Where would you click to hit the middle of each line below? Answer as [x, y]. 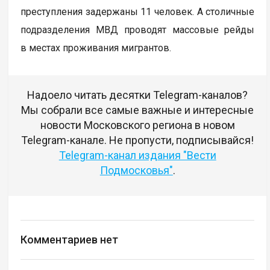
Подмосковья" [136, 170]
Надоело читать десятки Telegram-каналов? [138, 95]
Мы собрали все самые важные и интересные [138, 110]
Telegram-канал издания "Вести [137, 155]
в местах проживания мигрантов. [96, 48]
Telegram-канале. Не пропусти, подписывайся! [138, 140]
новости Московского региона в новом [137, 125]
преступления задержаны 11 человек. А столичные [138, 11]
